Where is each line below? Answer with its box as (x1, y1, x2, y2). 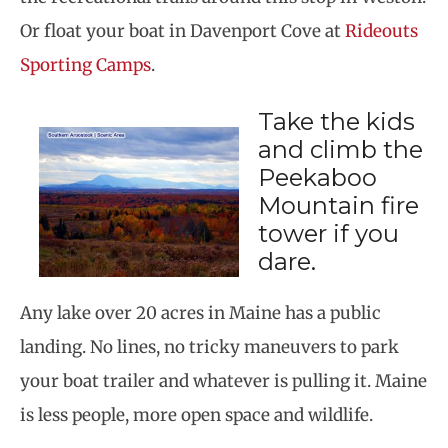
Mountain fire (258, 190, 419, 220)
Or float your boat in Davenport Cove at (20, 20, 345, 43)
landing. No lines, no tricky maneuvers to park (20, 335, 399, 358)
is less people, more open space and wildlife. (20, 403, 373, 426)
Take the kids (258, 106, 415, 136)
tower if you (258, 218, 399, 248)
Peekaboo (258, 162, 377, 192)
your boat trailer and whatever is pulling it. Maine (20, 369, 427, 392)
